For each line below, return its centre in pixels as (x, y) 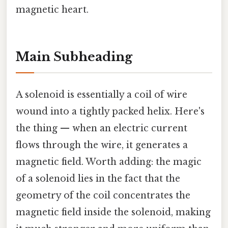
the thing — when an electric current (102, 129)
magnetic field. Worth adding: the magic (109, 162)
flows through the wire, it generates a (102, 145)
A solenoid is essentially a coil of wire (102, 95)
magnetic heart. (52, 10)
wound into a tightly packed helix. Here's (110, 112)
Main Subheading (74, 56)
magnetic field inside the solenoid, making (113, 212)
